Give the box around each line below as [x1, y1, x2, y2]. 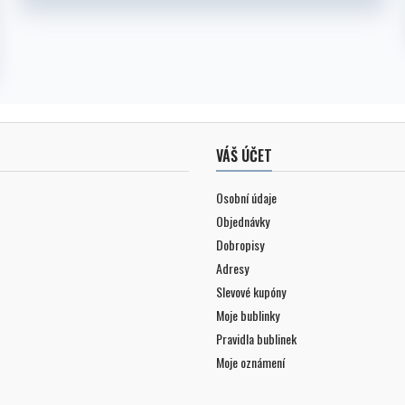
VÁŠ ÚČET [216, 144, 272, 166]
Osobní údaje [216, 187, 277, 207]
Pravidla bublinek [216, 328, 297, 348]
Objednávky [216, 211, 269, 231]
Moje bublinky [216, 305, 279, 325]
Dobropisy [216, 234, 264, 254]
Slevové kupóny [216, 281, 286, 301]
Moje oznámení [216, 352, 285, 372]
